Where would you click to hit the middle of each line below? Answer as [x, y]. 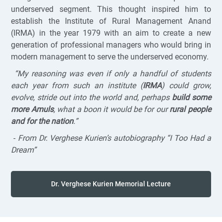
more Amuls [32, 109]
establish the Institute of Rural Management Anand [111, 21]
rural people [190, 109]
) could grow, [186, 85]
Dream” [24, 150]
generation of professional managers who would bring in [111, 45]
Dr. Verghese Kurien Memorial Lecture [111, 184]
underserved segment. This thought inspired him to [111, 9]
